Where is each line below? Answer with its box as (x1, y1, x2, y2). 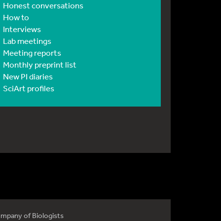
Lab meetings (3, 36, 51, 46)
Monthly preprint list (3, 59, 76, 70)
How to (3, 12, 29, 22)
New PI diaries (3, 71, 53, 81)
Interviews (3, 24, 41, 34)
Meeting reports (3, 47, 61, 58)
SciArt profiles (3, 83, 54, 93)
